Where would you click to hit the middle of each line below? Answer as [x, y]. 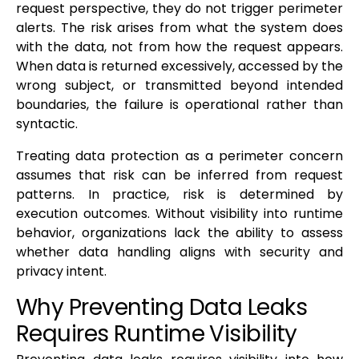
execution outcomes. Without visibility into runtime [179, 214]
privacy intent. [61, 272]
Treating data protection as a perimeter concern [179, 156]
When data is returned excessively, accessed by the [179, 67]
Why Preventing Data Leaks [162, 308]
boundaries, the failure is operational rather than [179, 105]
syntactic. [47, 124]
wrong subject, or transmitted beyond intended [179, 86]
